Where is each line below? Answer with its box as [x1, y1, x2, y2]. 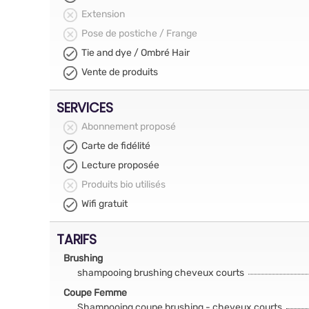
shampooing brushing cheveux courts [77, 267, 244, 279]
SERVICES [57, 98, 113, 117]
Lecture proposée [81, 159, 159, 171]
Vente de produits [81, 66, 158, 78]
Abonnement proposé [81, 121, 176, 132]
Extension [81, 8, 125, 20]
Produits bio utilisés [81, 179, 166, 190]
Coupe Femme [63, 287, 127, 299]
